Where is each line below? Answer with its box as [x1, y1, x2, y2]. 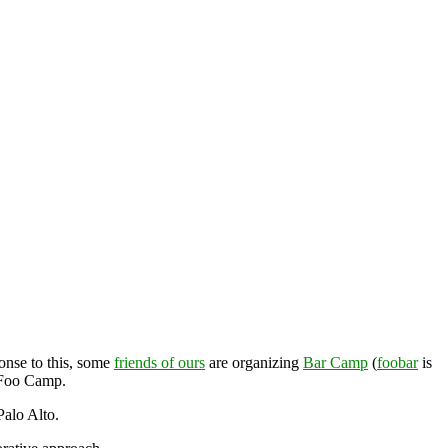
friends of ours [114, 353, 205, 371]
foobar [377, 353, 418, 371]
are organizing [205, 353, 303, 371]
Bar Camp [303, 353, 368, 371]
